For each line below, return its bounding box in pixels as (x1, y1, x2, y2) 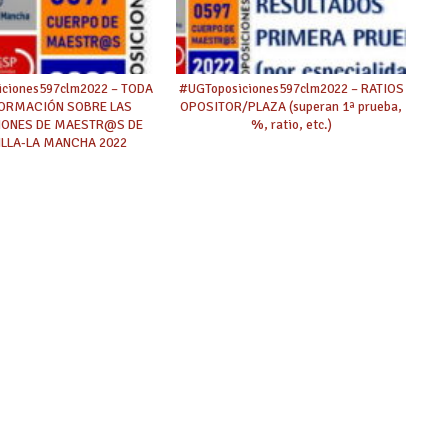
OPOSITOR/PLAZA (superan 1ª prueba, (180, 97, 403, 115)
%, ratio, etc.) (250, 115, 332, 133)
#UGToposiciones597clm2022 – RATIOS (178, 79, 404, 97)
